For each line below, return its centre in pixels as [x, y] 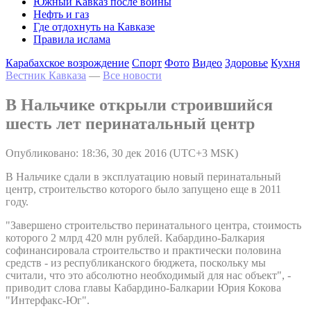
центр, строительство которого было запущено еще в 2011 [143, 189]
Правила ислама [72, 39]
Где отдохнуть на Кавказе [94, 27]
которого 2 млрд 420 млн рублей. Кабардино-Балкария [135, 237]
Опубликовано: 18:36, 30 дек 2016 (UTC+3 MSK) [122, 153]
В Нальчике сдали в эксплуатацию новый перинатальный [143, 176]
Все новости [132, 75]
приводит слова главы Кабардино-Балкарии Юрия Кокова [143, 287]
